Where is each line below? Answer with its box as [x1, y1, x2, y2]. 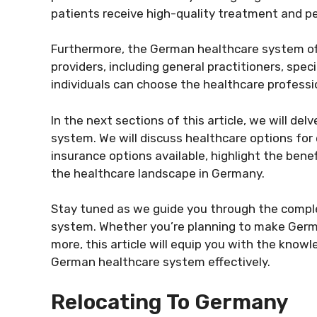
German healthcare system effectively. [51, 255, 270, 270]
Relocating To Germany [51, 289, 289, 315]
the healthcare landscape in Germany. [51, 166, 265, 180]
